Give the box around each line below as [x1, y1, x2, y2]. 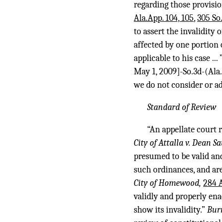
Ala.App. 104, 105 [134, 13, 194, 24]
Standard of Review [147, 102, 216, 113]
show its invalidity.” [134, 205, 207, 216]
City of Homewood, [134, 178, 203, 189]
